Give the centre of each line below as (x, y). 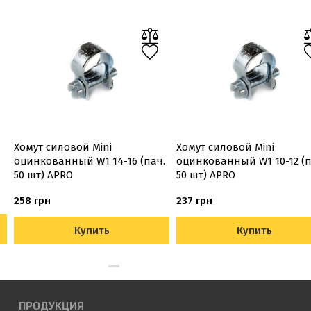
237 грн (194, 201)
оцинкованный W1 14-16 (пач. (90, 161)
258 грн (32, 201)
